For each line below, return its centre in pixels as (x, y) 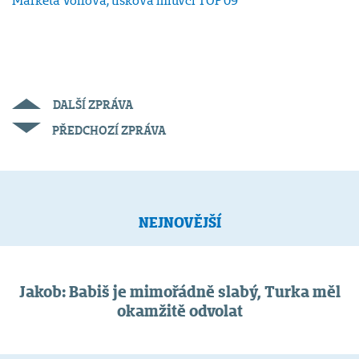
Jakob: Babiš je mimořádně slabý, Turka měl (179, 291)
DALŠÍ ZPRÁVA (93, 105)
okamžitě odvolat (179, 311)
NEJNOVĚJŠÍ (179, 223)
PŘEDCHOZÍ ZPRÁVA (109, 131)
